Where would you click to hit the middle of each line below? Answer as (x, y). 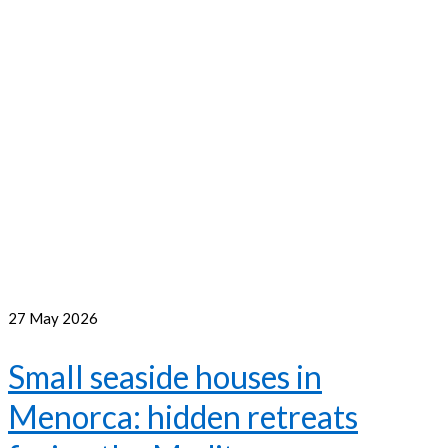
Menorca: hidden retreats (183, 416)
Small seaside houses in (165, 376)
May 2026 (62, 318)
